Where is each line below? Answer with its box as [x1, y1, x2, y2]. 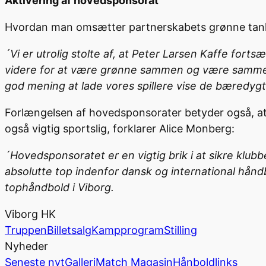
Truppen [5, 224, 47, 237]
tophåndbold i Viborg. [5, 181, 114, 194]
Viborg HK [5, 208, 56, 221]
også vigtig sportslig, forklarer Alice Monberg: [5, 122, 235, 135]
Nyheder [5, 240, 48, 253]
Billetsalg [47, 224, 91, 237]
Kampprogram [91, 224, 164, 237]
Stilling [164, 224, 197, 237]
